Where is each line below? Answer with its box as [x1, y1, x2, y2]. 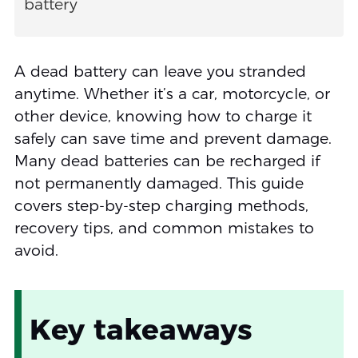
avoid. [14, 241, 58, 261]
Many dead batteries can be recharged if [14, 152, 320, 171]
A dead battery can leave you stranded [14, 62, 306, 82]
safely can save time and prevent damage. [14, 129, 332, 149]
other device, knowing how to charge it [14, 107, 312, 126]
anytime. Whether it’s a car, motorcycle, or [14, 85, 330, 104]
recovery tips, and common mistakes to [14, 219, 314, 238]
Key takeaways [29, 312, 253, 348]
